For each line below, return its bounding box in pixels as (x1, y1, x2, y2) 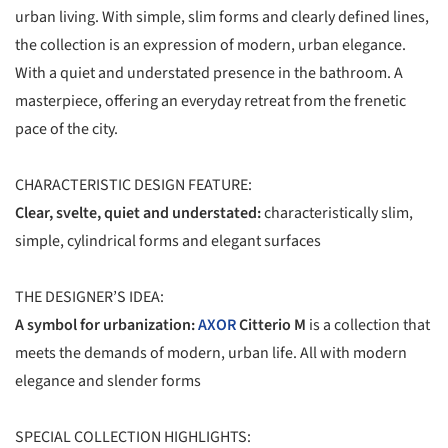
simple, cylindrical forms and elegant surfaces (15, 230, 321, 253)
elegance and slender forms (15, 370, 201, 393)
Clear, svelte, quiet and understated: (15, 202, 261, 225)
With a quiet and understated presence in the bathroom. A (15, 62, 403, 85)
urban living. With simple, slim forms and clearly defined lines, (15, 6, 429, 29)
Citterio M (236, 314, 306, 337)
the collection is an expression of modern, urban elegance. (15, 34, 406, 57)
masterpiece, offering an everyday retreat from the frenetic (15, 90, 406, 113)
